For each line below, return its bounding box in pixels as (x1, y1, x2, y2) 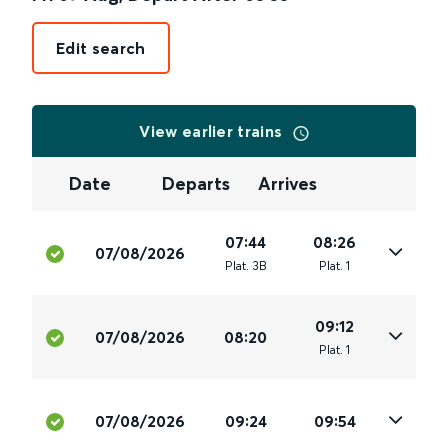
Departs (162, 172, 231, 196)
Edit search (56, 38, 146, 58)
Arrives (257, 172, 317, 196)
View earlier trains (139, 121, 287, 141)
